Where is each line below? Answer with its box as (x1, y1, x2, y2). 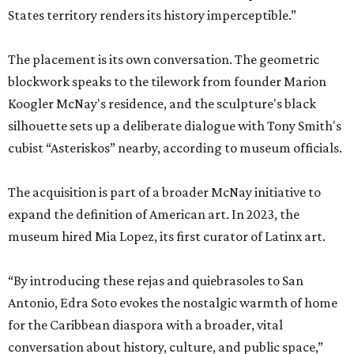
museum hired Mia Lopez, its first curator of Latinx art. (8, 228, 326, 244)
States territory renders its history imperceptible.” (8, 7, 296, 23)
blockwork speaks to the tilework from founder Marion (8, 73, 326, 89)
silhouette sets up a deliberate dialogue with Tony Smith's (8, 118, 341, 134)
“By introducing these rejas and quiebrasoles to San (8, 273, 303, 288)
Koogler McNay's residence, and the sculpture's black (8, 96, 316, 111)
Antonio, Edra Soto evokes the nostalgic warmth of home (8, 295, 337, 311)
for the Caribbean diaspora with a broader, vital (8, 317, 283, 333)
